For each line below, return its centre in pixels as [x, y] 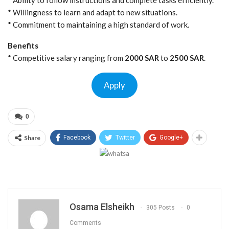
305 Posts [161, 208]
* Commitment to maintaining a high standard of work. [98, 24]
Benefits [23, 45]
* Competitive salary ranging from [66, 58]
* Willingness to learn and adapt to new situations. [93, 12]
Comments [85, 223]
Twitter [125, 138]
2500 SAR [187, 58]
